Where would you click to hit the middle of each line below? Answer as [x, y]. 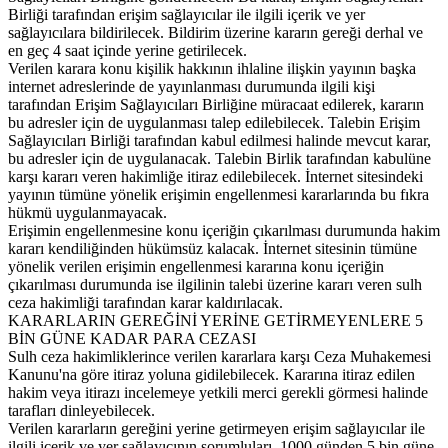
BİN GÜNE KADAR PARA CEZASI [132, 338]
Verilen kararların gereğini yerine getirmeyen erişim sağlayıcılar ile [216, 428]
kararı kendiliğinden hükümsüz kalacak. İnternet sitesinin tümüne [212, 248]
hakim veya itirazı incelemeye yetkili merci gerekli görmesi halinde [218, 392]
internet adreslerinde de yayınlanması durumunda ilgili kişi [191, 86]
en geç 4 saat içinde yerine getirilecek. [127, 50]
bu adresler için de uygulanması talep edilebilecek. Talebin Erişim [214, 122]
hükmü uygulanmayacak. [87, 212]
